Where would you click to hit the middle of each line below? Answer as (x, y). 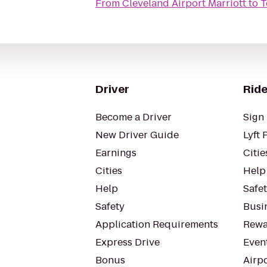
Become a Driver (133, 117)
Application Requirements (157, 224)
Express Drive (128, 242)
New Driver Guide (137, 135)
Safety (110, 207)
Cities (109, 171)
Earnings (116, 153)
